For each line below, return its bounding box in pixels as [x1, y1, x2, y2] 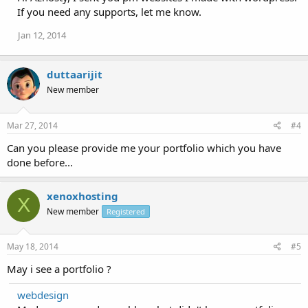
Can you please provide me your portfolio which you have [7, 140, 281, 155]
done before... [7, 155, 73, 169]
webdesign [17, 288, 69, 302]
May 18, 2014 [7, 241, 58, 253]
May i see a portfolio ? [7, 262, 111, 276]
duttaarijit [47, 67, 102, 82]
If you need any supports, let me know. [17, 5, 201, 19]
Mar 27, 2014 [7, 119, 58, 131]
